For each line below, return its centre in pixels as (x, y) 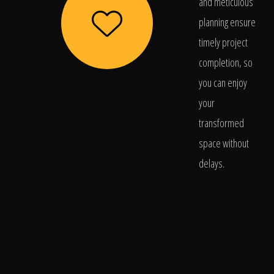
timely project (223, 42)
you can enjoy (223, 83)
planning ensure (227, 22)
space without (224, 143)
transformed (221, 123)
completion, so (226, 62)
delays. (212, 163)
